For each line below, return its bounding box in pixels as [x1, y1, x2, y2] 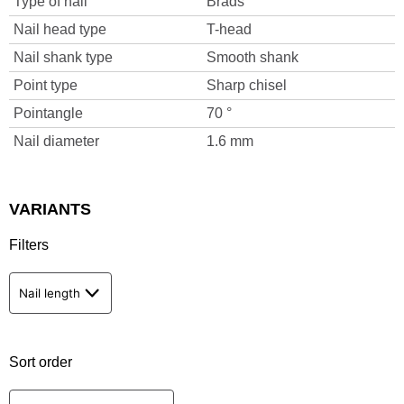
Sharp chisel [207, 78, 287, 93]
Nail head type [14, 22, 106, 37]
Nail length [19, 286, 80, 300]
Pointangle [14, 106, 83, 121]
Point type [14, 78, 78, 93]
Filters [9, 237, 49, 252]
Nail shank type [14, 50, 113, 65]
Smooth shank [207, 50, 298, 65]
